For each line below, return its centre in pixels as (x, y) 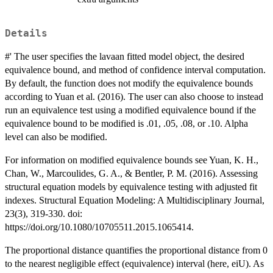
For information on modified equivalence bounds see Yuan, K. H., (132, 160)
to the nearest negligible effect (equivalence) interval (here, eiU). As (134, 264)
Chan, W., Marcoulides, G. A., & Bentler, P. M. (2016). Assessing (131, 174)
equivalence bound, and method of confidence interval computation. (135, 70)
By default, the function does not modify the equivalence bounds (129, 83)
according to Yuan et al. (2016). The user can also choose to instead (134, 97)
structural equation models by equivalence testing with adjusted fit (131, 187)
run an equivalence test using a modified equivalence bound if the (130, 110)
